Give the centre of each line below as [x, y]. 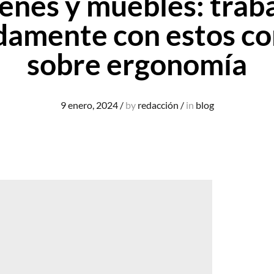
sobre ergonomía [137, 64]
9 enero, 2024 [89, 105]
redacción [158, 105]
